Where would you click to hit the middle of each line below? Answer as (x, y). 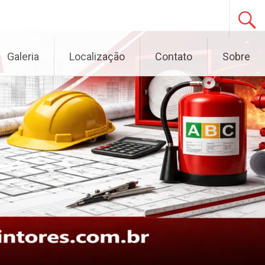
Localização (97, 56)
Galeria (23, 56)
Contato (174, 56)
